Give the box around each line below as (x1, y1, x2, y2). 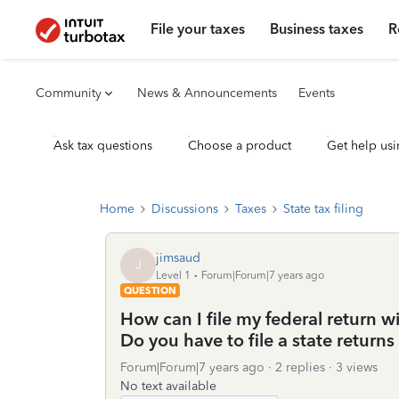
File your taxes (151, 20, 246, 37)
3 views (336, 360, 378, 375)
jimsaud (156, 249, 200, 265)
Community (36, 85, 102, 101)
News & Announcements (137, 85, 277, 101)
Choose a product (188, 138, 291, 153)
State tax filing (283, 201, 363, 216)
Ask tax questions (53, 138, 152, 153)
